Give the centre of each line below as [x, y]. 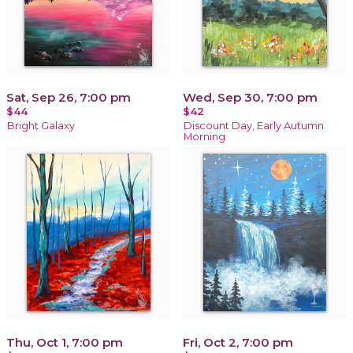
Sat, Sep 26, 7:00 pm [69, 97]
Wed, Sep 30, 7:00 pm [250, 97]
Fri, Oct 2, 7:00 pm [238, 342]
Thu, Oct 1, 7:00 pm [65, 342]
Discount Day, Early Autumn [254, 125]
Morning [204, 136]
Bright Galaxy [41, 125]
